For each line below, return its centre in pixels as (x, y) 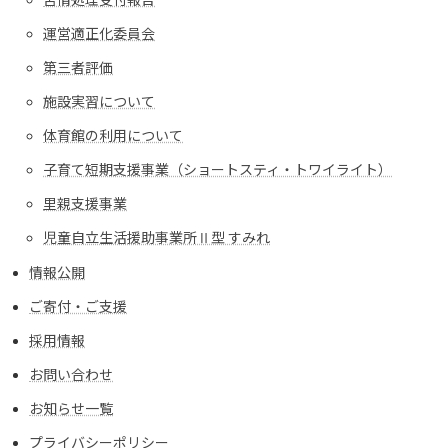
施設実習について (99, 101)
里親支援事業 (85, 203)
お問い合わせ (71, 374)
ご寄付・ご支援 (78, 306)
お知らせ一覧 (71, 408)
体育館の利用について (113, 135)
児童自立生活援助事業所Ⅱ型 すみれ (156, 237)
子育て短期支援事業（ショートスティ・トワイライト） (217, 169)
